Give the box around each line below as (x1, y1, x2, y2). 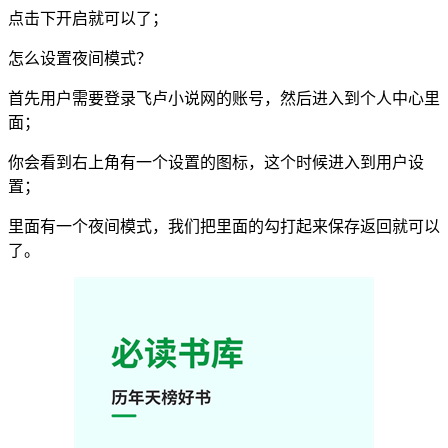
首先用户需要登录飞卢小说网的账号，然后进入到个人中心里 (8, 90, 440, 108)
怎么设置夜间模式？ (8, 50, 152, 68)
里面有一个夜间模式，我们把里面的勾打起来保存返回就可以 (8, 218, 440, 236)
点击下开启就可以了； (8, 10, 168, 28)
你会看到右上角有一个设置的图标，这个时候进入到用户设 (8, 154, 424, 172)
